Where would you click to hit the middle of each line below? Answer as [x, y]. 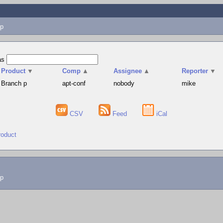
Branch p [14, 83]
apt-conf [74, 83]
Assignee [128, 71]
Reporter [195, 71]
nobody [124, 83]
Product [13, 71]
